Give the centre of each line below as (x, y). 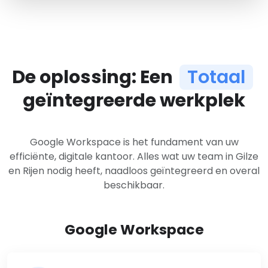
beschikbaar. (134, 185)
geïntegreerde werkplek (134, 100)
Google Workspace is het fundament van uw (134, 142)
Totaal (216, 77)
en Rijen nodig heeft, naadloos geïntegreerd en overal (134, 171)
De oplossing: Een (95, 77)
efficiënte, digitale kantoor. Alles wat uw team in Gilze (134, 157)
